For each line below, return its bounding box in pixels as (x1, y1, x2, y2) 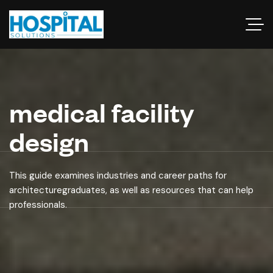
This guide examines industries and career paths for (9, 169, 227, 182)
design (9, 124, 89, 158)
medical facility (9, 95, 194, 129)
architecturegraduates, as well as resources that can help (9, 184, 253, 196)
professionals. (9, 199, 67, 211)
